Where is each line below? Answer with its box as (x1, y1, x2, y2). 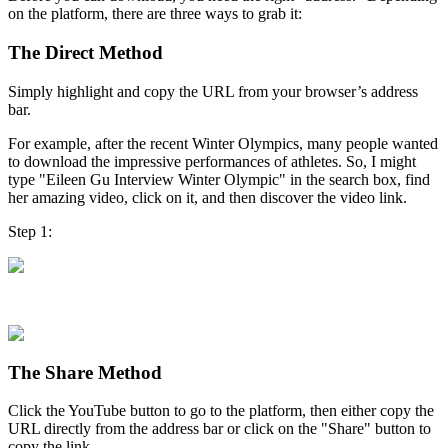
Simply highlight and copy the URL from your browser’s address (8, 82, 418, 100)
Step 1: (8, 222, 52, 240)
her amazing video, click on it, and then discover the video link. (8, 188, 407, 206)
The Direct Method (8, 42, 163, 64)
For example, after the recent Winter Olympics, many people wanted (8, 134, 438, 152)
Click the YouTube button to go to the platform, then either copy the (8, 402, 434, 420)
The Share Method (8, 361, 162, 383)
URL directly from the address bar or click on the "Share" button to (8, 420, 431, 438)
